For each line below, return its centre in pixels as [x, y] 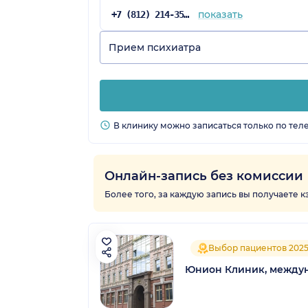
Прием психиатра [155, 47]
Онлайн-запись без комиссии [204, 176]
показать [220, 14]
